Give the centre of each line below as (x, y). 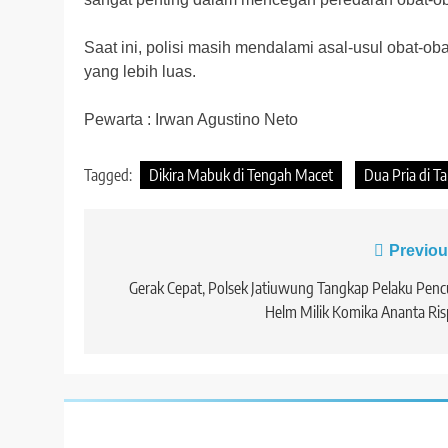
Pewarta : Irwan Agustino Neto (191, 120)
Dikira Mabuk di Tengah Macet (241, 175)
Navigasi (152, 256)
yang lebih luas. (140, 72)
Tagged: (109, 175)
